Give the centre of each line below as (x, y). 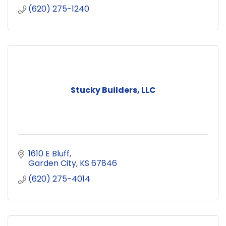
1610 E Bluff (49, 154)
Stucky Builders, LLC (113, 90)
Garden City (52, 163)
